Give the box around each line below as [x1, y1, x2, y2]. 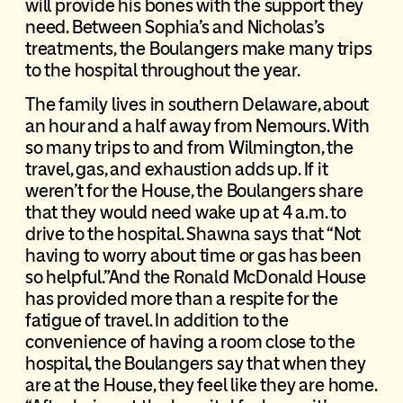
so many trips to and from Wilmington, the [24, 137, 354, 159]
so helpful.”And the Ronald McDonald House [24, 266, 366, 289]
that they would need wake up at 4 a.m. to [24, 201, 346, 224]
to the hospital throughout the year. [24, 59, 300, 82]
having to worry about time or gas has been [24, 245, 362, 267]
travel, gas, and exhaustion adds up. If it [24, 158, 328, 181]
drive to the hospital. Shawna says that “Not [24, 223, 362, 246]
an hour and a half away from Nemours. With [24, 115, 370, 138]
